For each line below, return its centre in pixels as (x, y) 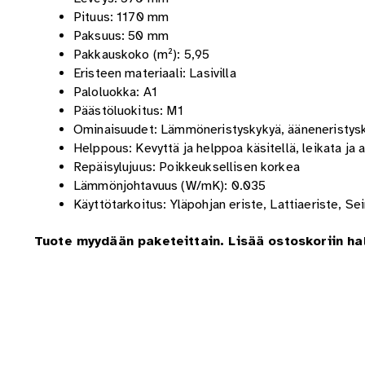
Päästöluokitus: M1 (128, 110)
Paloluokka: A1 (115, 92)
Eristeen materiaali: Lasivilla (154, 73)
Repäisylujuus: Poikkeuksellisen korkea (186, 167)
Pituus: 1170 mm (121, 17)
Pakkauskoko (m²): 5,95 (141, 54)
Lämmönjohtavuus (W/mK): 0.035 (169, 185)
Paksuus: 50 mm (121, 35)
